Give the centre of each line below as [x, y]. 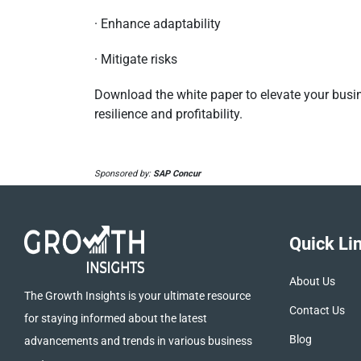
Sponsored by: [124, 174]
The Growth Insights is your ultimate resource [137, 296]
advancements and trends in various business [138, 341]
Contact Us [317, 311]
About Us [312, 282]
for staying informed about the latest [116, 319]
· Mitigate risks [136, 60]
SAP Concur [177, 174]
